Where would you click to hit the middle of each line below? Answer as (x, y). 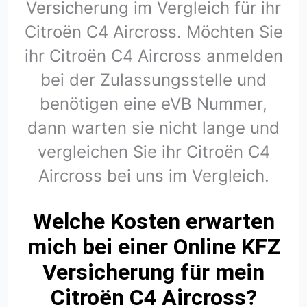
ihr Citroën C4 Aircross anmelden (153, 56)
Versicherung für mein (153, 272)
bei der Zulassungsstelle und (153, 79)
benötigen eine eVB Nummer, (153, 103)
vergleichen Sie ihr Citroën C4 (153, 151)
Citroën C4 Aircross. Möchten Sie (153, 32)
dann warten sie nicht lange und (153, 127)
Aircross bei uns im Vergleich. (153, 175)
